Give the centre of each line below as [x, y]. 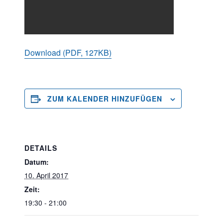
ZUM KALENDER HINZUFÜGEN [105, 99]
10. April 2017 [46, 175]
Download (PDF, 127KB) [68, 53]
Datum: [37, 162]
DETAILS [41, 148]
